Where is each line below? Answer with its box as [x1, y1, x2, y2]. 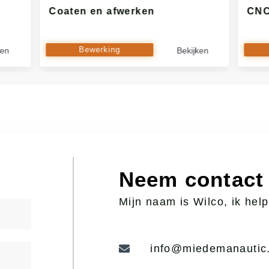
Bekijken [177, 45, 209, 55]
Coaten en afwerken [49, 6, 155, 16]
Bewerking [79, 44, 121, 54]
